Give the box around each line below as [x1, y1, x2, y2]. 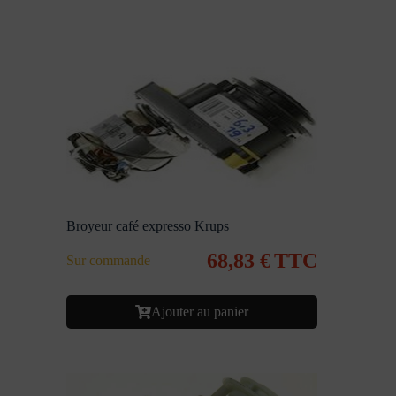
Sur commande [66, 252, 151, 268]
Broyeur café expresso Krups [66, 217, 230, 233]
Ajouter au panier [151, 303, 249, 319]
